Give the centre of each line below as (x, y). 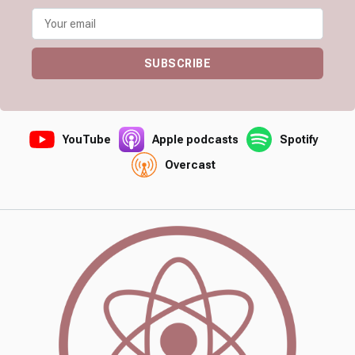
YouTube (87, 140)
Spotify (299, 140)
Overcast (190, 165)
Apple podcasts (195, 140)
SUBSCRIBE (177, 64)
